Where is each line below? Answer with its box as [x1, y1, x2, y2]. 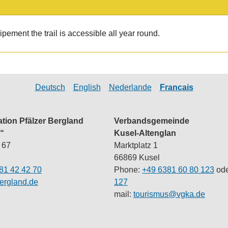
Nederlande [108, 82, 152, 92]
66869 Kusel [114, 153, 160, 162]
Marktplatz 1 [114, 140, 158, 150]
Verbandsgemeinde [114, 116, 189, 125]
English [73, 82, 101, 92]
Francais [159, 82, 193, 92]
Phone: [114, 165, 142, 174]
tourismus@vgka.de [133, 189, 205, 198]
